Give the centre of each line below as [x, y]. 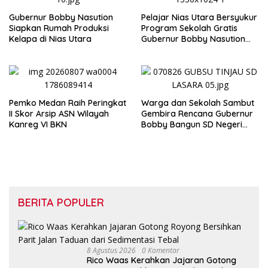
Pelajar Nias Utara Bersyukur [199, 18]
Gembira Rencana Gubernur [197, 114]
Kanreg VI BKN [38, 125]
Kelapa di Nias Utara [50, 39]
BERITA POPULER [61, 203]
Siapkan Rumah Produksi [59, 28]
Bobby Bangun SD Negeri [192, 125]
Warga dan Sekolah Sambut [198, 103]
